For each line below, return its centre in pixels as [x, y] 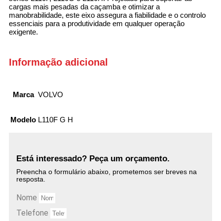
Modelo [23, 120]
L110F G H [55, 120]
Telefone [33, 213]
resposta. [31, 179]
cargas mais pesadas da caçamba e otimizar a [84, 6]
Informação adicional [58, 62]
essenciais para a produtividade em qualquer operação [97, 23]
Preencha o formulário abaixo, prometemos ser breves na [107, 172]
